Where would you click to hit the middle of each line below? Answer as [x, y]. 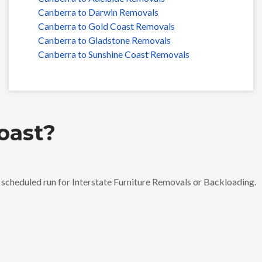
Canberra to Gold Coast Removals [106, 26]
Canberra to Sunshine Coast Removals [113, 54]
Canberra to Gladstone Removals [104, 40]
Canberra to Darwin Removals [98, 12]
